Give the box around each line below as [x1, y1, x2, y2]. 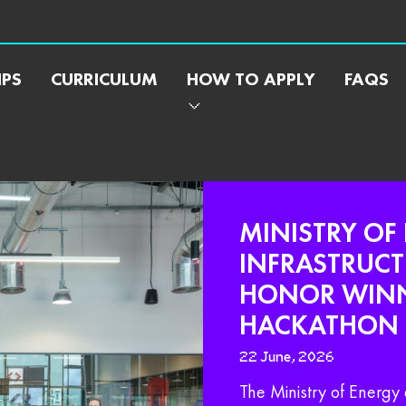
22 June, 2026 [239, 350, 334, 364]
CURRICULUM [51, 67, 158, 91]
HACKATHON [239, 308, 399, 343]
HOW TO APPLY [187, 67, 315, 91]
